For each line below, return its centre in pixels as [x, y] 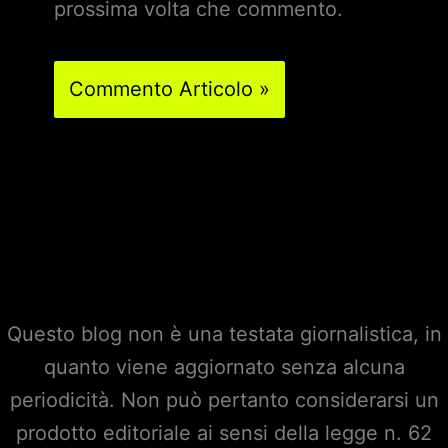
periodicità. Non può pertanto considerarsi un [224, 399]
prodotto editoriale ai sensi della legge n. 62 [224, 432]
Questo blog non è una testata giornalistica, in [224, 333]
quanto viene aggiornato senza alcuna [224, 366]
